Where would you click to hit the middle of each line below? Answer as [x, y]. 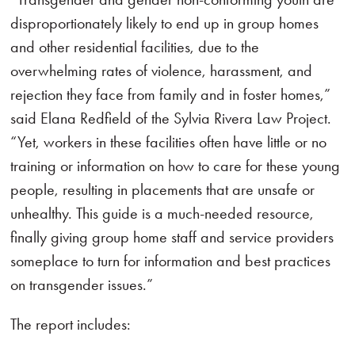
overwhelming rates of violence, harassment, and [162, 71]
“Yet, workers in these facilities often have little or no [169, 142]
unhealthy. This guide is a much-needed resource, [162, 213]
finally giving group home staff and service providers [172, 237]
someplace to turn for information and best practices [171, 261]
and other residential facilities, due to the [135, 47]
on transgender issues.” [82, 284]
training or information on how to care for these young [176, 166]
